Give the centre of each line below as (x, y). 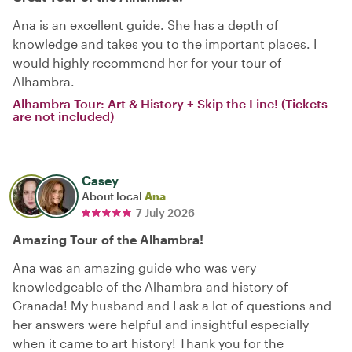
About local (113, 196)
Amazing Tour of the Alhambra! (108, 239)
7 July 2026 (165, 212)
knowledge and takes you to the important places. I (165, 43)
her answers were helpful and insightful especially (161, 324)
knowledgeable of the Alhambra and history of (150, 286)
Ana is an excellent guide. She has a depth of (146, 24)
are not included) (63, 115)
